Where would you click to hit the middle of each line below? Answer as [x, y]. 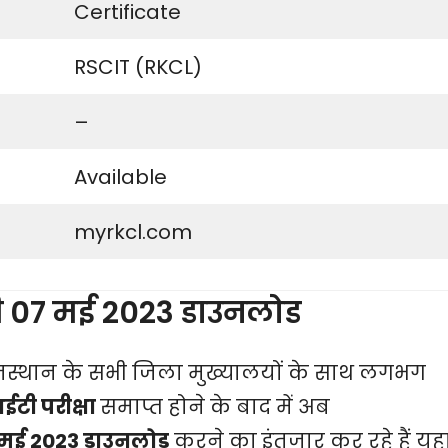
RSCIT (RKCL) [138, 67]
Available [120, 177]
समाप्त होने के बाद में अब [215, 407]
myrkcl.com [133, 232]
